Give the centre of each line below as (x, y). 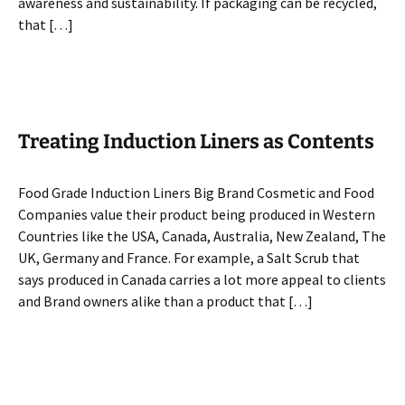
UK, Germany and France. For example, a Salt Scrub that (189, 258)
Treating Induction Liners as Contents (196, 141)
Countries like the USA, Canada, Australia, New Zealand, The (202, 236)
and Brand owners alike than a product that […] (165, 301)
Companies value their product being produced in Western (197, 214)
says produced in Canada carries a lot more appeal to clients (202, 279)
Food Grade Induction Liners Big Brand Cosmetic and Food (196, 193)
